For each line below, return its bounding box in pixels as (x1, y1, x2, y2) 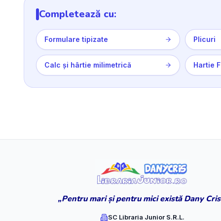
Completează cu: (39, 7, 116, 21)
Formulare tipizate (44, 35, 108, 43)
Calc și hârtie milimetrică (44, 61, 131, 69)
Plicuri (193, 35, 216, 43)
